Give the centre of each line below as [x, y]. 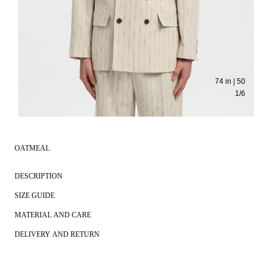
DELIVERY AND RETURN [57, 235]
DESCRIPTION [39, 176]
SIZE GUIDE [35, 196]
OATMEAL [32, 148]
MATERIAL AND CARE [53, 215]
